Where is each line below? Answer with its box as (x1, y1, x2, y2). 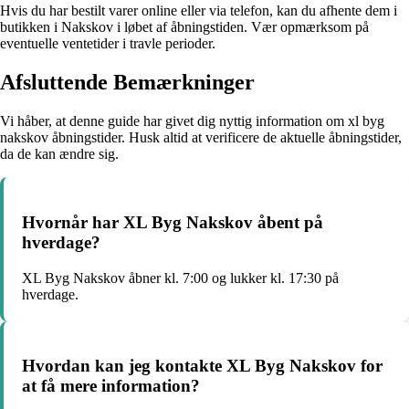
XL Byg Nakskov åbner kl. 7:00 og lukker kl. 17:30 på (22, 269, 339, 286)
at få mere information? (22, 376, 200, 396)
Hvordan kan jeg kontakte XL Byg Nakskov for (22, 356, 383, 376)
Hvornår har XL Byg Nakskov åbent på (22, 212, 323, 232)
